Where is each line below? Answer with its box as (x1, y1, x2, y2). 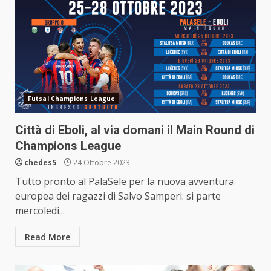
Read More (25, 230, 70, 243)
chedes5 (24, 157, 56, 168)
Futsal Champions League (28, 94, 116, 103)
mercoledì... (15, 203, 65, 217)
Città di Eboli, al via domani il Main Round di (15, 122, 255, 137)
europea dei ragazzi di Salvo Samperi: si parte (15, 189, 221, 203)
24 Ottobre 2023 (71, 157, 130, 168)
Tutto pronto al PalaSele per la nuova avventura (15, 174, 234, 188)
